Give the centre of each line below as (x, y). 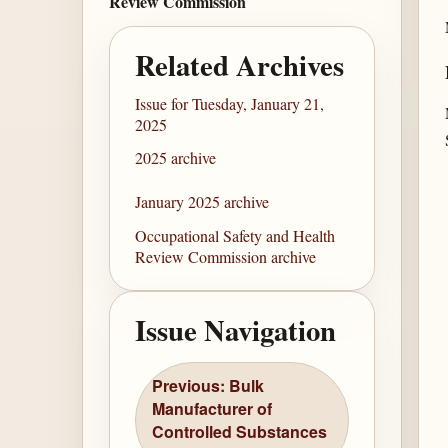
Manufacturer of (212, 409)
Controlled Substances (240, 432)
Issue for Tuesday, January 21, (230, 103)
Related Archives (240, 64)
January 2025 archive (202, 202)
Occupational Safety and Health (235, 235)
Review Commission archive (226, 256)
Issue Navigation (236, 329)
